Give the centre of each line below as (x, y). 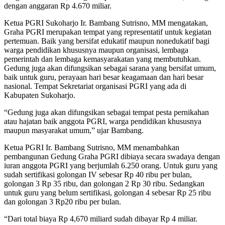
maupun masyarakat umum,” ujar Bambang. (74, 130)
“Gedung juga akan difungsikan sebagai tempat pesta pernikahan (106, 112)
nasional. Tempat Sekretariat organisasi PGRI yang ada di (95, 86)
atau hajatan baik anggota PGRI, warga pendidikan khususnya (103, 121)
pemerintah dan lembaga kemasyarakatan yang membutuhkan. (102, 59)
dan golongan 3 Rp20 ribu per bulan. (63, 201)
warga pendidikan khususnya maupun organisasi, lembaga (96, 50)
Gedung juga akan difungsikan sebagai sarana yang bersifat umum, (110, 68)
